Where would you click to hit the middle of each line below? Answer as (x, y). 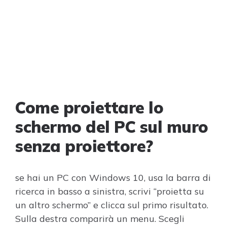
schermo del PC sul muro (112, 127)
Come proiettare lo (89, 107)
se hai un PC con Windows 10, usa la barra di (113, 178)
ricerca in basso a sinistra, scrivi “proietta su (110, 191)
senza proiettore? (84, 146)
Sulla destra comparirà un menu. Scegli (100, 219)
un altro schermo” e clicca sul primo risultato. (112, 205)
